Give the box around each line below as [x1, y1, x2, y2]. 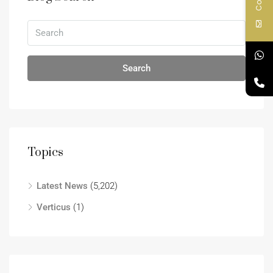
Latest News [37, 180, 88, 191]
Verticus [37, 202, 71, 213]
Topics [27, 145, 63, 160]
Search [122, 63, 151, 74]
